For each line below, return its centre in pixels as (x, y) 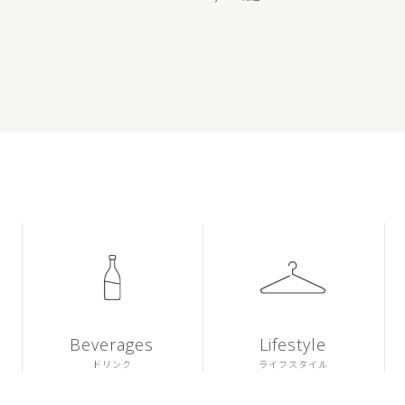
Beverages (112, 345)
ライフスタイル (293, 364)
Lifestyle (293, 345)
